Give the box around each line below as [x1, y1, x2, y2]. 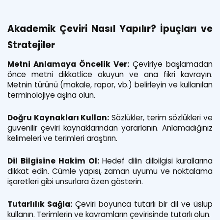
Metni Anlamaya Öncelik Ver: [7, 59, 129, 69]
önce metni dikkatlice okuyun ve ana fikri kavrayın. [7, 69, 213, 80]
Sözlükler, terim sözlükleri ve [109, 112, 213, 123]
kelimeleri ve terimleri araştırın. [7, 133, 117, 143]
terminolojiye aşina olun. [7, 90, 95, 100]
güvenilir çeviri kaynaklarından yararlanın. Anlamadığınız [7, 123, 213, 133]
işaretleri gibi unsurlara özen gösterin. [7, 176, 143, 187]
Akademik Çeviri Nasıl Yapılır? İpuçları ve [7, 22, 213, 35]
